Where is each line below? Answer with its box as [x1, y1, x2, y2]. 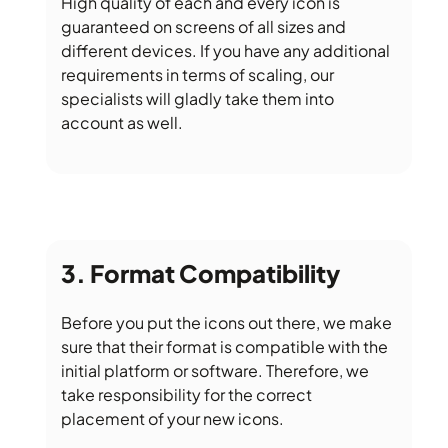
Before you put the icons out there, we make [61, 311, 392, 333]
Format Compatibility [90, 257, 340, 288]
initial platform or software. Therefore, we [61, 359, 369, 381]
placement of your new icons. [61, 407, 284, 429]
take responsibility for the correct [61, 383, 312, 405]
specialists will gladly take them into [61, 87, 334, 109]
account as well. [61, 111, 183, 133]
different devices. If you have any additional [61, 39, 390, 61]
